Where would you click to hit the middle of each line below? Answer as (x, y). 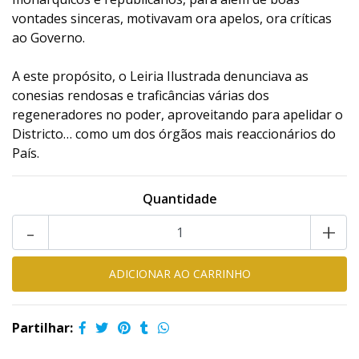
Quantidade (179, 199)
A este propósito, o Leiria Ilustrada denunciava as (160, 76)
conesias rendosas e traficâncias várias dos (141, 95)
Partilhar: (42, 328)
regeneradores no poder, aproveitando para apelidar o (177, 115)
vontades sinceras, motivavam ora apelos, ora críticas (172, 18)
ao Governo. (48, 38)
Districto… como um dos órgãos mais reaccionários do (174, 134)
